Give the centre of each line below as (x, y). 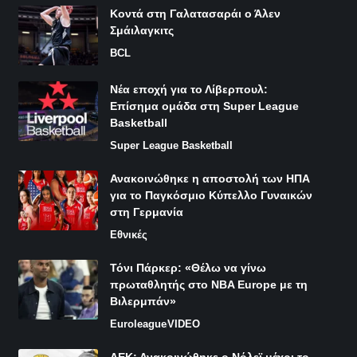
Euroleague (138, 324)
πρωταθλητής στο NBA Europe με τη (208, 285)
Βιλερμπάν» (143, 302)
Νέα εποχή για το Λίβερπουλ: (188, 90)
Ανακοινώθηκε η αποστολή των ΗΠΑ (210, 179)
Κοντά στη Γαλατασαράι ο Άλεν (195, 14)
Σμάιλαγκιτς (141, 31)
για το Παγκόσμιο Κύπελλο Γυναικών (211, 196)
